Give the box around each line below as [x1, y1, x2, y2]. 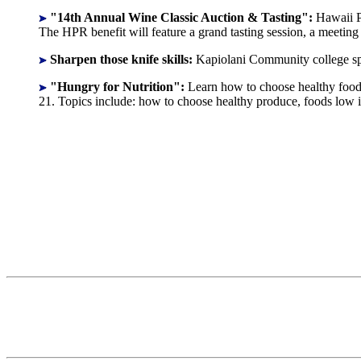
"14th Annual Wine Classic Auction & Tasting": [50, 10, 316, 25]
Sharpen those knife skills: [50, 52, 196, 67]
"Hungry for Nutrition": [50, 80, 188, 94]
